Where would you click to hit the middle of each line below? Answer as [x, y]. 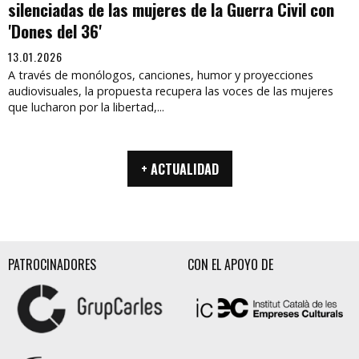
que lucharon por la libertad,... [86, 107]
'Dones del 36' [55, 31]
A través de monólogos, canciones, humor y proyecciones [161, 75]
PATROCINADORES [52, 265]
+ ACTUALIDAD [179, 169]
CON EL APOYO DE [230, 265]
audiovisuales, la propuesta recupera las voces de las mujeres [171, 91]
